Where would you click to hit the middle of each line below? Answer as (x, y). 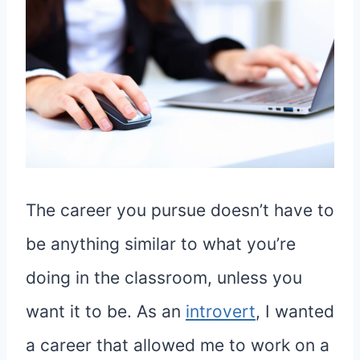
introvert (221, 312)
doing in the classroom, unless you (164, 278)
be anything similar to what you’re (161, 244)
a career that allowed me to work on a (178, 346)
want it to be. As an (106, 312)
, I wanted (295, 312)
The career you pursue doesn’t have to (180, 211)
